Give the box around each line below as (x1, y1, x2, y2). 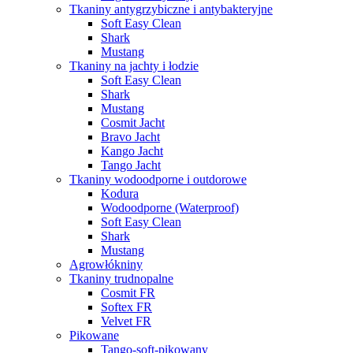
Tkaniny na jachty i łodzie (69, 59, 199, 73)
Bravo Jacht (101, 130, 160, 144)
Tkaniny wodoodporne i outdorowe (69, 173, 247, 187)
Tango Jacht (101, 158, 161, 173)
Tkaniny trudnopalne (69, 272, 173, 286)
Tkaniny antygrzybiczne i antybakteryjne (69, 2, 273, 17)
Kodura (101, 187, 139, 201)
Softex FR (101, 300, 152, 314)
